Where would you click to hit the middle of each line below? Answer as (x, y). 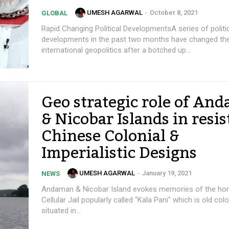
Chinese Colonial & (110, 136)
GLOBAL (54, 13)
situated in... (61, 211)
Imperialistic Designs (119, 153)
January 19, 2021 (167, 173)
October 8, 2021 (174, 13)
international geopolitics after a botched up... (116, 50)
